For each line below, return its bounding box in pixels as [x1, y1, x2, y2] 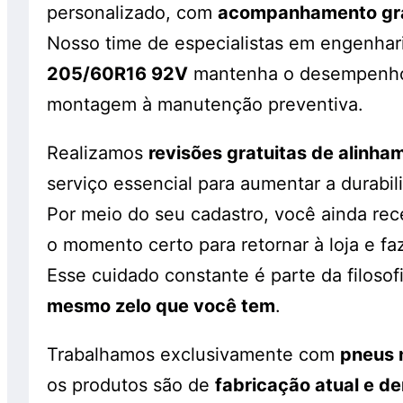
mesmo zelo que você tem [47, 294, 275, 317]
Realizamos [47, 141, 148, 164]
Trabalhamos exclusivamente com [47, 343, 340, 365]
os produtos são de [47, 373, 215, 396]
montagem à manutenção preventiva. [47, 93, 363, 115]
